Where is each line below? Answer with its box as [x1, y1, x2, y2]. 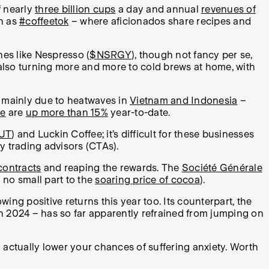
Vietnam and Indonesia [130, 95, 238, 107]
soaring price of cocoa [95, 174, 200, 186]
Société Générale [181, 162, 262, 174]
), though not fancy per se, [131, 49, 253, 61]
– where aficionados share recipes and [68, 16, 251, 28]
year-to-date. [107, 107, 171, 119]
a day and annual [115, 4, 201, 16]
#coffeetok [19, 16, 69, 28]
